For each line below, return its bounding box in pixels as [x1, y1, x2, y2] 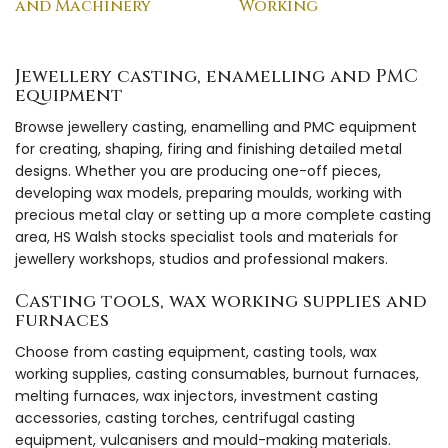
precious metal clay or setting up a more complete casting [15, 204, 431, 225]
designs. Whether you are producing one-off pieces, [15, 160, 381, 181]
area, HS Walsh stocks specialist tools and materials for [15, 226, 398, 247]
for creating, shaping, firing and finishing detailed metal [15, 138, 402, 159]
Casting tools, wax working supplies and [15, 288, 427, 314]
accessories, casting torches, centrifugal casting [15, 407, 355, 428]
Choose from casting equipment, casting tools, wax [15, 341, 377, 362]
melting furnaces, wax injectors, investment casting [15, 385, 378, 406]
